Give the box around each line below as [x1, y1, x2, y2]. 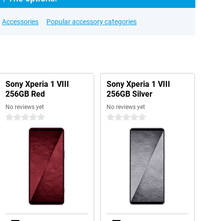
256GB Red [5, 89, 45, 99]
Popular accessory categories [46, 18, 137, 26]
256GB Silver [106, 89, 152, 99]
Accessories [2, 18, 38, 26]
